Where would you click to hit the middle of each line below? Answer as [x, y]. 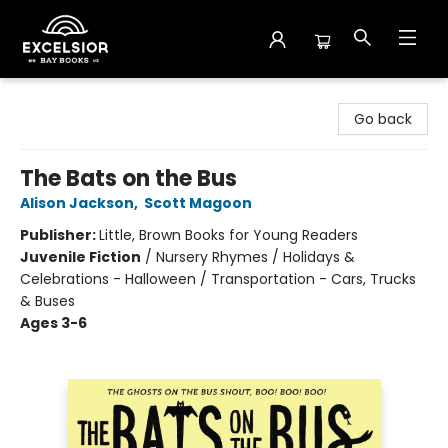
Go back [383, 119]
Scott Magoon [198, 203]
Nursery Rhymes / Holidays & [255, 257]
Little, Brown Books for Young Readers [228, 235]
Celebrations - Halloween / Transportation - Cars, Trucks [218, 279]
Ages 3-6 [53, 323]
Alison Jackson [77, 203]
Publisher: [59, 235]
